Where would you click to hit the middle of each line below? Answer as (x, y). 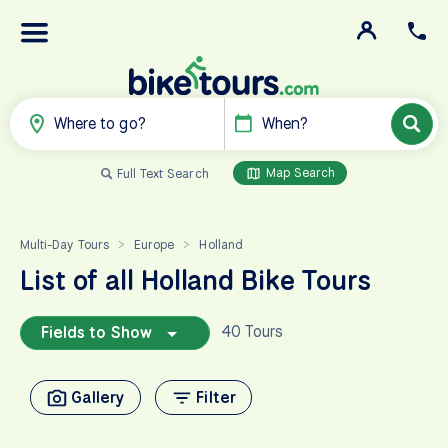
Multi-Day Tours (64, 244)
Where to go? (100, 123)
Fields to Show (100, 332)
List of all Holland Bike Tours (195, 279)
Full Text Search (162, 173)
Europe (154, 244)
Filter (216, 397)
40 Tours (246, 331)
